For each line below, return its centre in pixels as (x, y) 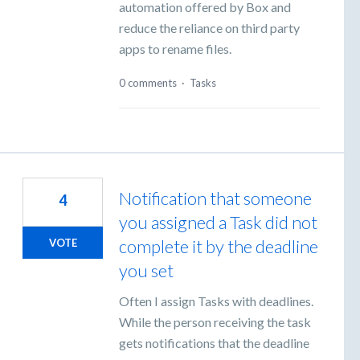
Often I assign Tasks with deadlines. (216, 301)
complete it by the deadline (219, 247)
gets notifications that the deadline (214, 343)
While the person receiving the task (215, 322)
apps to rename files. (175, 48)
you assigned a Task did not (218, 223)
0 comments (148, 83)
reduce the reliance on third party (209, 27)
